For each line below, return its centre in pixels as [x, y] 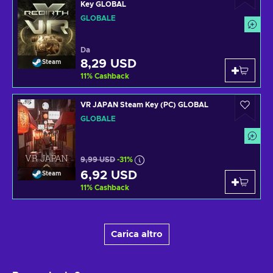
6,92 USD [109, 175]
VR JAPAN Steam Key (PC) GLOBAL [144, 105]
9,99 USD [98, 160]
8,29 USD [108, 64]
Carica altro [136, 234]
